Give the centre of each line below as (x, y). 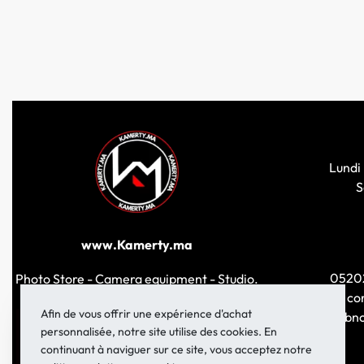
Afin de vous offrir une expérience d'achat (146, 314)
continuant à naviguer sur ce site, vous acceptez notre (176, 349)
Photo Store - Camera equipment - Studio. (136, 279)
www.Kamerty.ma (136, 245)
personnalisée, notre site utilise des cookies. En (159, 331)
